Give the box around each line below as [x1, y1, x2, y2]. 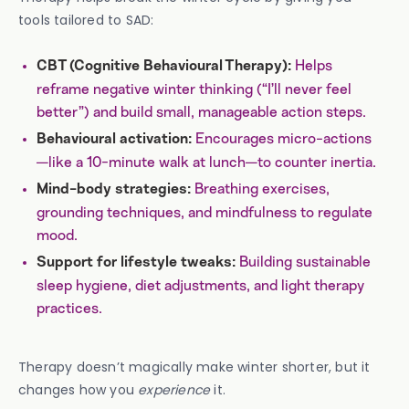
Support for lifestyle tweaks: [37, 256, 236, 270]
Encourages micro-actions [192, 131, 372, 146]
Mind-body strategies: [37, 183, 191, 197]
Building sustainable [236, 255, 371, 269]
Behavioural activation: [37, 132, 192, 147]
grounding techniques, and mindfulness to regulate [37, 205, 372, 220]
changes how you [18, 381, 139, 399]
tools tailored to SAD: [18, 11, 154, 29]
